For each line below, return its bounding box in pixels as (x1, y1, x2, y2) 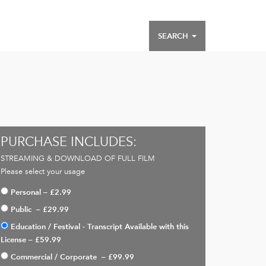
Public (11, 205, 34, 214)
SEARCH (158, 31, 191, 40)
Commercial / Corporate (11, 252, 99, 261)
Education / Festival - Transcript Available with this (11, 222, 189, 231)
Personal (11, 188, 41, 197)
